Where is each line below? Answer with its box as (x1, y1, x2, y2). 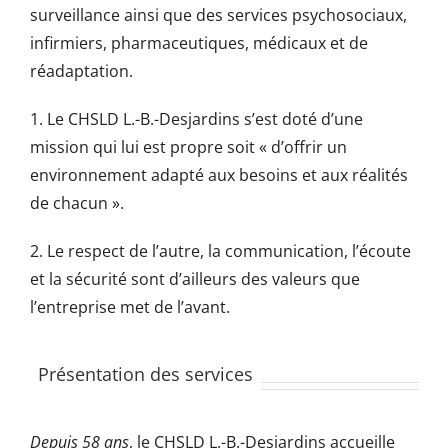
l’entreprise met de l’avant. (29, 296, 230, 319)
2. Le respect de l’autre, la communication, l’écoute (29, 240, 411, 263)
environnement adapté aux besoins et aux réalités (29, 164, 408, 187)
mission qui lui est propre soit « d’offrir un (29, 136, 347, 159)
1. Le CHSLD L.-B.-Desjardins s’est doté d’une (29, 108, 363, 131)
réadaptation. (29, 60, 133, 83)
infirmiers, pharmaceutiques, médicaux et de (29, 32, 368, 55)
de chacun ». (29, 192, 124, 215)
